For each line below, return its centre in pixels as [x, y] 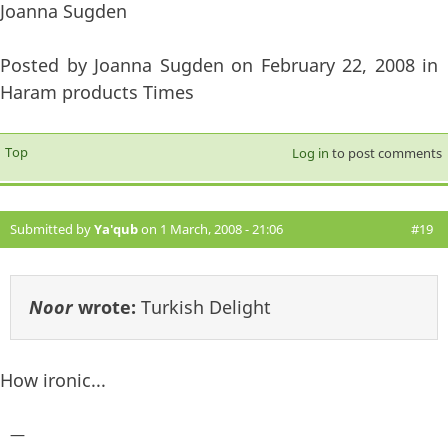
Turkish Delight [206, 306]
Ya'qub [116, 228]
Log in [310, 152]
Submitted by [52, 228]
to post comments [385, 152]
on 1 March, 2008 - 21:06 [210, 228]
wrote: [107, 306]
